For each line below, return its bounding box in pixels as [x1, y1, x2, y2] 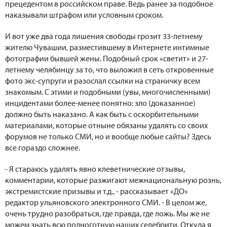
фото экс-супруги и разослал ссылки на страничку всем [5, 75, 200, 86]
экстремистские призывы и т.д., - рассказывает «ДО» [5, 186, 188, 197]
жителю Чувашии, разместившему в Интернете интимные [5, 42, 209, 53]
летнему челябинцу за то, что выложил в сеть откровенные [5, 64, 214, 75]
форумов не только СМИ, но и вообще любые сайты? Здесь [5, 131, 211, 142]
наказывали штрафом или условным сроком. [5, 10, 163, 20]
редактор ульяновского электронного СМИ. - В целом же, [5, 197, 207, 208]
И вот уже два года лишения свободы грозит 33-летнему [5, 31, 203, 42]
